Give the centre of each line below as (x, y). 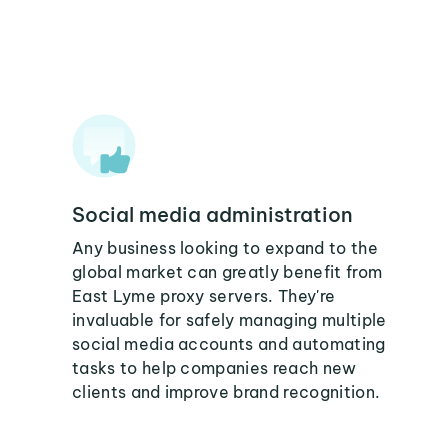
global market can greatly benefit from (227, 272)
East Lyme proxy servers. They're (204, 296)
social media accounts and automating (229, 344)
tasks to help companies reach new (214, 368)
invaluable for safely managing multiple (229, 320)
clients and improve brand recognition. (226, 392)
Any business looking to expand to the (225, 248)
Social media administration (212, 214)
